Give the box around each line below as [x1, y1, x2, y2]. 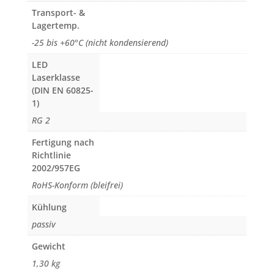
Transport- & [31, 7, 85, 19]
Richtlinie [31, 149, 71, 161]
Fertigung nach [31, 136, 94, 149]
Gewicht [31, 240, 65, 253]
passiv [31, 218, 56, 231]
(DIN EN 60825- [31, 84, 94, 97]
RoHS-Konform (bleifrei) [31, 179, 123, 191]
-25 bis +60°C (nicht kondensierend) [31, 37, 168, 49]
